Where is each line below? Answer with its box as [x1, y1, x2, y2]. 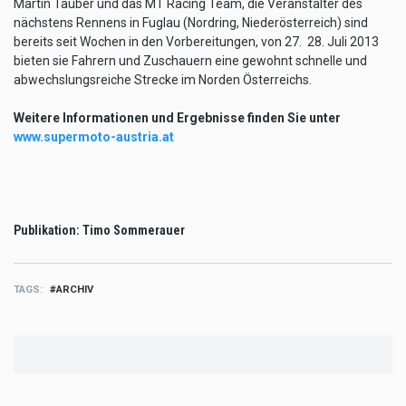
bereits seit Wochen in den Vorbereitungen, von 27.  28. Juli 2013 [14, 34, 379, 49]
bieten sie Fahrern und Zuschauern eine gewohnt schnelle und [14, 53, 367, 68]
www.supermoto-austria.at [14, 129, 174, 144]
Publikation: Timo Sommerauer [14, 222, 185, 237]
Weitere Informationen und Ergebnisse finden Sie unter [14, 110, 341, 125]
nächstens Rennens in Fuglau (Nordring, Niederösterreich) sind [14, 14, 368, 30]
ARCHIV [55, 283, 93, 295]
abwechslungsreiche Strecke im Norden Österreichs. [14, 72, 312, 87]
